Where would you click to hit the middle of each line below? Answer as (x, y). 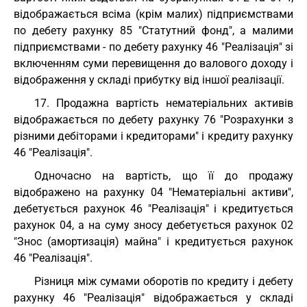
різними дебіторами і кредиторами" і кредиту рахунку (153, 136)
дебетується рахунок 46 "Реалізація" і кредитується (153, 209)
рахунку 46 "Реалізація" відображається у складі (153, 298)
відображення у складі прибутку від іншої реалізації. (149, 80)
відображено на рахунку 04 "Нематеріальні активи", (153, 192)
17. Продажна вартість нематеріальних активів (164, 103)
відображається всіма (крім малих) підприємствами (153, 14)
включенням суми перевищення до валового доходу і (153, 63)
